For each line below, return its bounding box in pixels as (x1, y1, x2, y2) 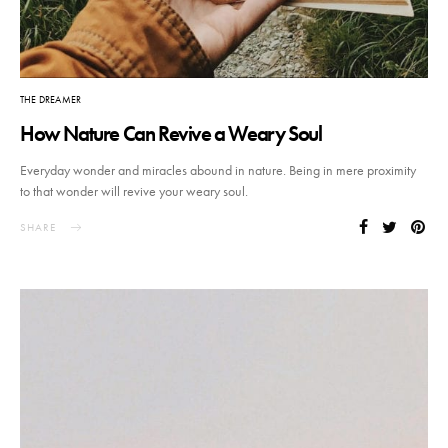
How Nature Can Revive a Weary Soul (20, 119, 322, 147)
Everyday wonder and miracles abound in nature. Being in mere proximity (20, 160, 416, 179)
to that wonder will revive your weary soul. (20, 181, 248, 200)
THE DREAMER (20, 92, 82, 106)
